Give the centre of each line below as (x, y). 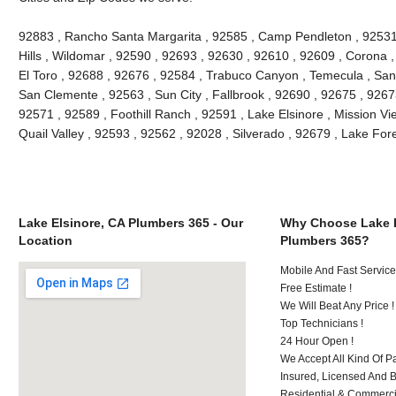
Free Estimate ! (316, 288)
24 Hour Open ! (317, 341)
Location (45, 240)
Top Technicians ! (322, 323)
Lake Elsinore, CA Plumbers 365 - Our (130, 222)
